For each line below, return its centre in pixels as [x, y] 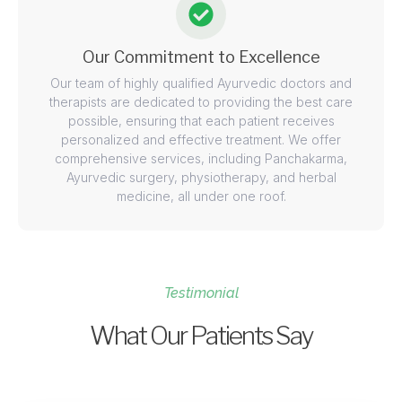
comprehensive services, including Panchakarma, [201, 159]
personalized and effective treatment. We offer [201, 140]
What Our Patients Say [201, 336]
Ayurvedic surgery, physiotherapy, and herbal [201, 178]
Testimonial [201, 293]
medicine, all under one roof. [201, 197]
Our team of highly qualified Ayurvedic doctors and [201, 83]
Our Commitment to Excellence [201, 57]
